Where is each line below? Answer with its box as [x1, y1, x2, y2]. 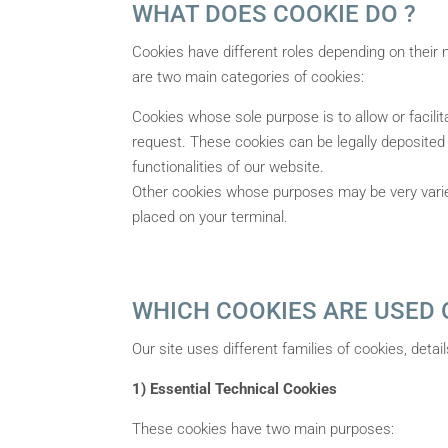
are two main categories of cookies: [132, 67, 364, 86]
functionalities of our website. [132, 157, 324, 176]
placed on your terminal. [132, 207, 288, 226]
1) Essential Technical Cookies [132, 379, 337, 398]
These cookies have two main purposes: [132, 419, 394, 438]
